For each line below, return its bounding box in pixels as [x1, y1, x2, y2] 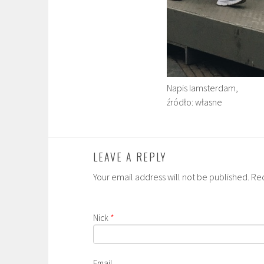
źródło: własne [167, 95, 222, 108]
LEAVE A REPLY [93, 148, 167, 164]
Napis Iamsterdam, [167, 81, 238, 94]
